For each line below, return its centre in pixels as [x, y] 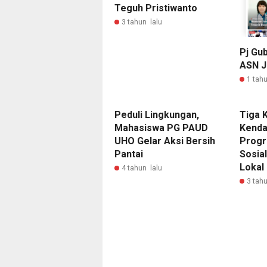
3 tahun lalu [142, 22]
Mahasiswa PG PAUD [161, 128]
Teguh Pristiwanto [156, 8]
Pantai [129, 154]
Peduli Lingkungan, [157, 114]
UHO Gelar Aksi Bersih [165, 141]
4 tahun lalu [142, 168]
